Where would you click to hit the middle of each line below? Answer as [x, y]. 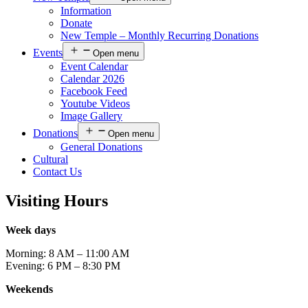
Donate [76, 23]
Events [48, 52]
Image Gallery [91, 115]
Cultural [51, 159]
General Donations [101, 146]
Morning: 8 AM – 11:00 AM [67, 253]
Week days [31, 230]
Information [86, 10]
